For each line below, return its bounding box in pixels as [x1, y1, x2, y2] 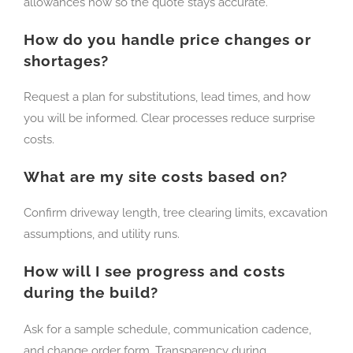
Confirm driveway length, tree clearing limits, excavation [24, 206, 328, 221]
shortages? [24, 51, 109, 70]
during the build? [24, 284, 158, 303]
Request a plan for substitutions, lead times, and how [24, 90, 310, 105]
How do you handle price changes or [24, 30, 311, 49]
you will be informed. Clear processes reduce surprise [24, 111, 315, 126]
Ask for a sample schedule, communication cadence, [24, 321, 311, 336]
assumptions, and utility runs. [24, 227, 180, 242]
